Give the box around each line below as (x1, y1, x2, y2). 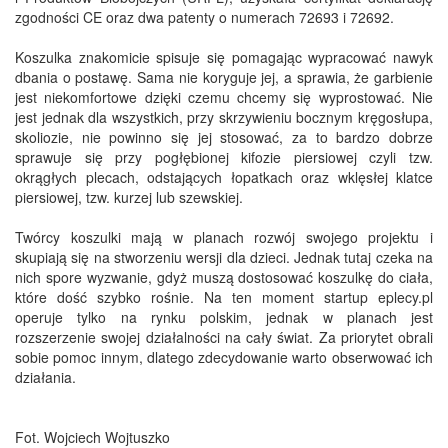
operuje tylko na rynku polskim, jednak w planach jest (15, 307, 433, 328)
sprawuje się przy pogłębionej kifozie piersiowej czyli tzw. (15, 147, 433, 168)
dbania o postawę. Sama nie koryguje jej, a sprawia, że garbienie (15, 67, 433, 88)
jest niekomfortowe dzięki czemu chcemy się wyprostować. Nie (15, 87, 433, 108)
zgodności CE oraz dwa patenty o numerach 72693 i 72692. (15, 7, 394, 28)
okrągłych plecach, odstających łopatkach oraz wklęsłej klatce (15, 167, 433, 188)
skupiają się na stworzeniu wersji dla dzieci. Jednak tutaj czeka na (15, 247, 433, 268)
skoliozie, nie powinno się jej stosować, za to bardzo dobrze (15, 127, 433, 148)
